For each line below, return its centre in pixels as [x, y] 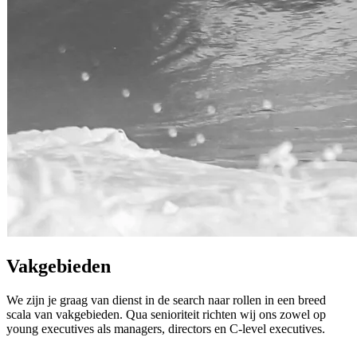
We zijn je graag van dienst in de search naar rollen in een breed [166, 300]
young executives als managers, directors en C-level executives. [166, 328]
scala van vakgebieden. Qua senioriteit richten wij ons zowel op [166, 314]
